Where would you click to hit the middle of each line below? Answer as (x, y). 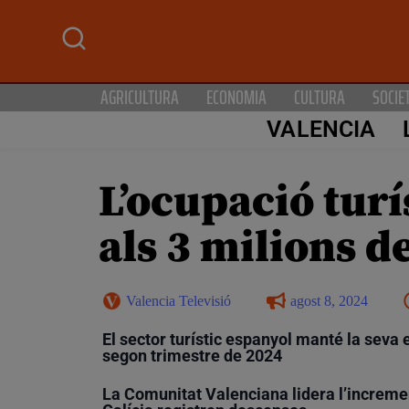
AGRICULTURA (140, 97)
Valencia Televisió (178, 300)
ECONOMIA (236, 97)
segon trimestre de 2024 (192, 355)
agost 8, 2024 (329, 300)
